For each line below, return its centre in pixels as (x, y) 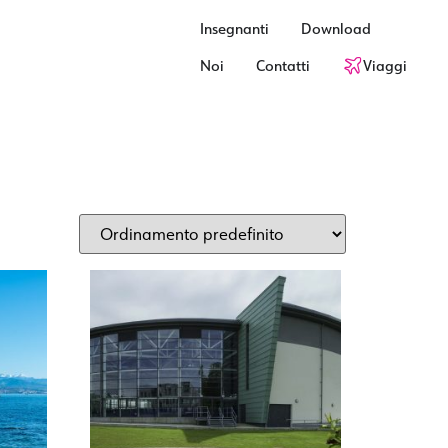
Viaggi (385, 65)
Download (336, 28)
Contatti (283, 65)
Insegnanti (235, 28)
